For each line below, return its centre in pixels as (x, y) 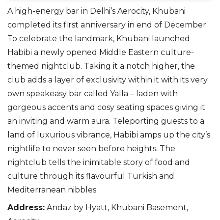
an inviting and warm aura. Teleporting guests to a (106, 121)
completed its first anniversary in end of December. (108, 25)
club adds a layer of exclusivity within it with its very (108, 80)
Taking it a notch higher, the (139, 66)
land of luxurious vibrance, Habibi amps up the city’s (109, 135)
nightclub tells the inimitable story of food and (99, 163)
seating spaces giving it (160, 108)
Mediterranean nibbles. (53, 190)
